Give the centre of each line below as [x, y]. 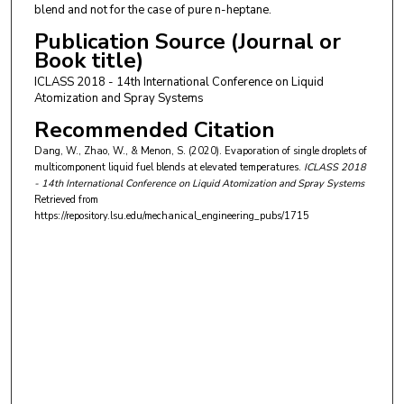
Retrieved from [66, 200]
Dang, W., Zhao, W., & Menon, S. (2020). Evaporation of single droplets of [200, 151]
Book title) [88, 60]
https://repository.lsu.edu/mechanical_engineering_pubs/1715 [171, 216]
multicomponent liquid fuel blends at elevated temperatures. [167, 168]
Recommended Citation [154, 130]
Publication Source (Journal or [187, 41]
